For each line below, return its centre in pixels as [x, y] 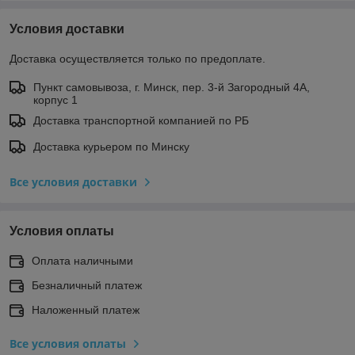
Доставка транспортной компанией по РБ [141, 121]
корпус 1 [55, 100]
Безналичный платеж [87, 286]
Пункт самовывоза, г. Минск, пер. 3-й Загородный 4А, [172, 88]
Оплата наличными [82, 261]
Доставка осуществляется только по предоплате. [137, 59]
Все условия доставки [73, 182]
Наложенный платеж [86, 310]
